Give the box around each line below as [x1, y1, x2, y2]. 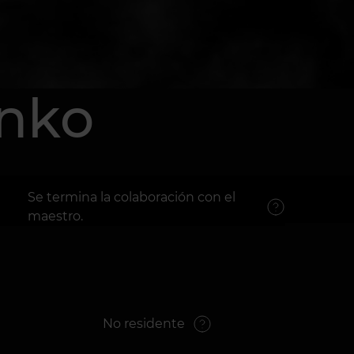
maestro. [27, 209, 83, 224]
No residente [103, 316, 186, 331]
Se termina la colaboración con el [27, 190, 235, 205]
